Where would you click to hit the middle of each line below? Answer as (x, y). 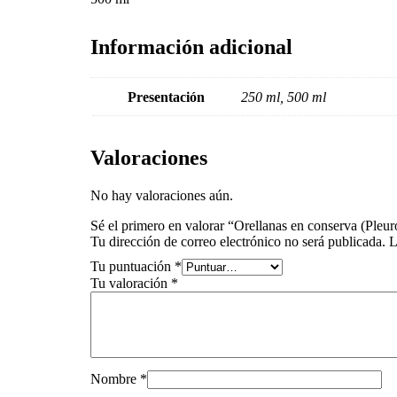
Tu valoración (131, 284)
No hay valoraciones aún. (162, 196)
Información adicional (191, 47)
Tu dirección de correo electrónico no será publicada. (238, 242)
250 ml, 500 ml (284, 97)
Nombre (115, 379)
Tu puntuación (132, 267)
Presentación (166, 97)
